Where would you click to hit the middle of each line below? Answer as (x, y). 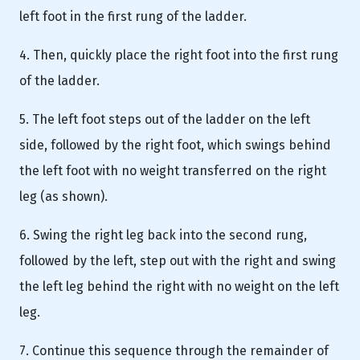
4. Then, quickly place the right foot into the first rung (179, 55)
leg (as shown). (63, 196)
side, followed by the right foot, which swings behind (175, 145)
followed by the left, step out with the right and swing (178, 260)
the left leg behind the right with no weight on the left (179, 286)
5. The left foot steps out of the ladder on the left (165, 119)
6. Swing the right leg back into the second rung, (163, 235)
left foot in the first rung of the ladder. (133, 16)
